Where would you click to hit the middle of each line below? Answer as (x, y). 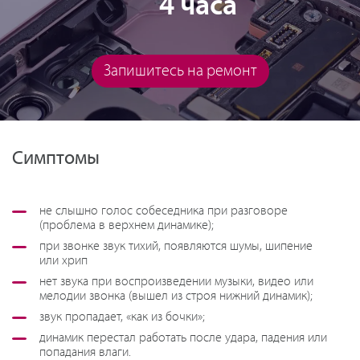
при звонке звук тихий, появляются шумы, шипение (176, 246)
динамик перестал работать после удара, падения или (183, 338)
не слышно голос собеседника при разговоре (164, 211)
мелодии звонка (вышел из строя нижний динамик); (176, 296)
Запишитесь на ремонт (180, 71)
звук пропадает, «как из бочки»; (122, 317)
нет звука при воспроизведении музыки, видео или (176, 282)
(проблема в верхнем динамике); (127, 225)
